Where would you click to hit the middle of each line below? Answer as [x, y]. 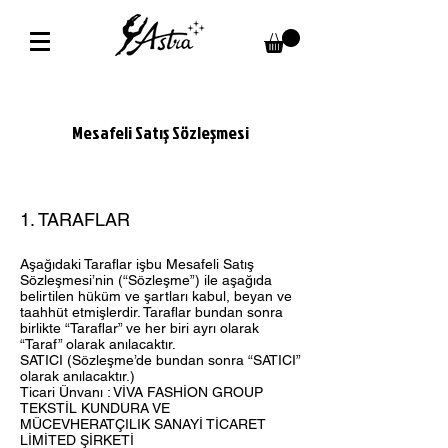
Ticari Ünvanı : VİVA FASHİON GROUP [141, 392]
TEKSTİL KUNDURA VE [95, 408]
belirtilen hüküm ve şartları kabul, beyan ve [156, 296]
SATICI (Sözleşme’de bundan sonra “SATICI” [160, 360]
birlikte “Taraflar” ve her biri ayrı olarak [139, 328]
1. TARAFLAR [75, 220]
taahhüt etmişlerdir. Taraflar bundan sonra [151, 312]
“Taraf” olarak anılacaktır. [98, 344]
